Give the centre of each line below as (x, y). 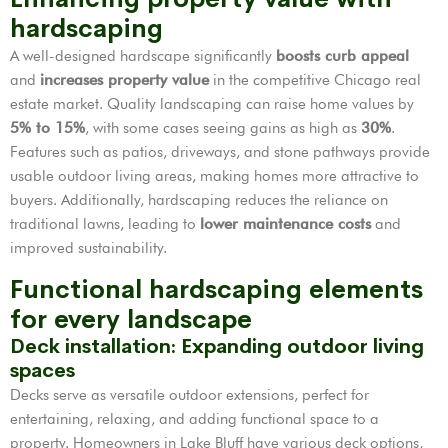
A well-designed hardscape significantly (143, 55)
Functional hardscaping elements (216, 289)
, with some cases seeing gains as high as (223, 127)
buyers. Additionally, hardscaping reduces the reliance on (199, 199)
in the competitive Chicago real (315, 79)
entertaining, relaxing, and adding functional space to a (194, 418)
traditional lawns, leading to (105, 223)
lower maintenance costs (285, 223)
